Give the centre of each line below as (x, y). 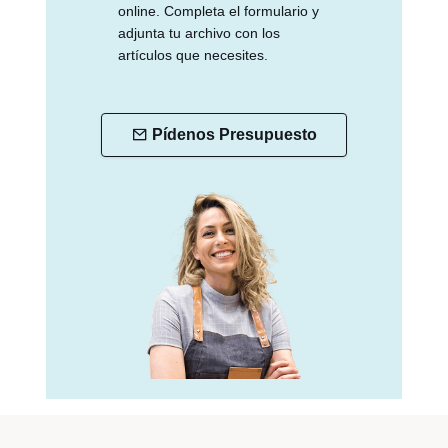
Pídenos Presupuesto (234, 134)
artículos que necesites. (193, 54)
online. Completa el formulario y (218, 10)
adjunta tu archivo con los (199, 32)
